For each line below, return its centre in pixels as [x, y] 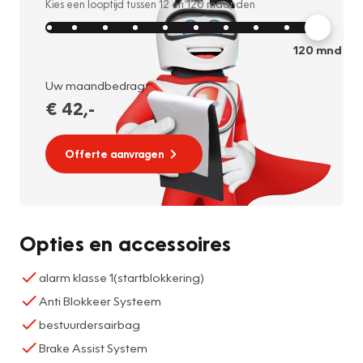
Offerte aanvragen [114, 154]
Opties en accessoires [126, 243]
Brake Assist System [93, 347]
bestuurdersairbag [90, 324]
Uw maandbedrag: [96, 85]
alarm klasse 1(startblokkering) [122, 277]
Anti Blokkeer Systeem [100, 300]
